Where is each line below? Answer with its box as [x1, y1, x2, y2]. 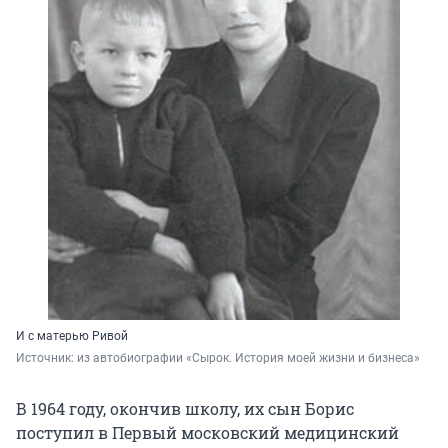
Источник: [16, 350, 77, 365]
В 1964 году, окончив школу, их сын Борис [16, 397, 354, 419]
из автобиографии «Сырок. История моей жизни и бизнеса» [77, 350, 420, 365]
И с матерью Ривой [16, 328, 128, 343]
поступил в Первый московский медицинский [16, 421, 399, 443]
